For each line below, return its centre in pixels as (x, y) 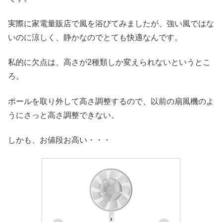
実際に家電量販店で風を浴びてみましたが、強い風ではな (111, 23)
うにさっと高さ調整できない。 (63, 115)
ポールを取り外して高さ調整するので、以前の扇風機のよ (111, 101)
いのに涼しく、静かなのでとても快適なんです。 (95, 37)
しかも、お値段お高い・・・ (59, 140)
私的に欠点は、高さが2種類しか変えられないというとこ (109, 62)
